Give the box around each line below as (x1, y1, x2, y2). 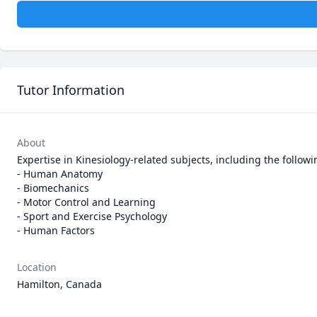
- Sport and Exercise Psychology (17, 209, 167, 223)
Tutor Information (17, 81, 125, 98)
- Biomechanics (17, 181, 89, 195)
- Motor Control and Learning (17, 195, 156, 209)
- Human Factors (17, 224, 95, 237)
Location (17, 260, 57, 274)
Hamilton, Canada (17, 277, 102, 291)
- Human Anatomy (17, 167, 103, 180)
